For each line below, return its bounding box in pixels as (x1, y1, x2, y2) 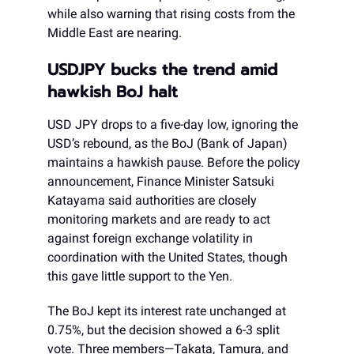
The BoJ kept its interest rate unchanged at (47, 303, 286, 319)
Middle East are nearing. (47, 25, 182, 41)
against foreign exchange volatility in (47, 231, 253, 247)
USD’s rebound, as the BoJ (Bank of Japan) (47, 136, 288, 152)
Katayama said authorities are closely (47, 193, 257, 209)
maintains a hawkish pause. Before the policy (47, 155, 300, 171)
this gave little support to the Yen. (47, 269, 232, 284)
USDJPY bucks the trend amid (47, 58, 277, 82)
